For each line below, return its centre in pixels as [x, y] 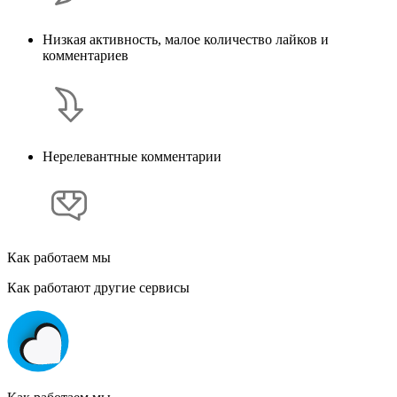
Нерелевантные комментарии [132, 156]
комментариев [86, 55]
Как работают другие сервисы [98, 287]
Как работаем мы [59, 257]
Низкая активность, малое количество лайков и [186, 39]
